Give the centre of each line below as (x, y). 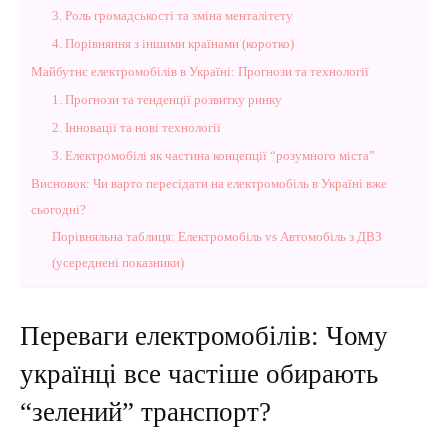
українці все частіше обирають (199, 374)
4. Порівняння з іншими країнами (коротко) (173, 43)
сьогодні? (58, 209)
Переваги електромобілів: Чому (204, 336)
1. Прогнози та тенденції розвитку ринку (167, 99)
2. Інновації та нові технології (136, 127)
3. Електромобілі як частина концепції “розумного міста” (213, 155)
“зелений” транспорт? (145, 412)
